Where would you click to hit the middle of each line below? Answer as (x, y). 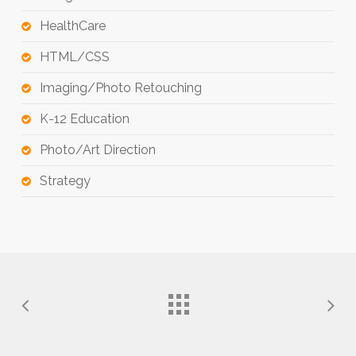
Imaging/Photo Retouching (120, 87)
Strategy (65, 180)
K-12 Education (84, 118)
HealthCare (72, 25)
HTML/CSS (74, 56)
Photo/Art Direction (97, 149)
